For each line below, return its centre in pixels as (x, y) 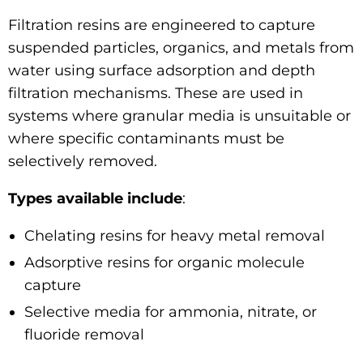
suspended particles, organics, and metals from (181, 47)
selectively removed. (83, 161)
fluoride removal (84, 334)
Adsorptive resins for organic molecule (164, 262)
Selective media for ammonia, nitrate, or (171, 312)
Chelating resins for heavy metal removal (175, 235)
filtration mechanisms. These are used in (156, 93)
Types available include (95, 198)
